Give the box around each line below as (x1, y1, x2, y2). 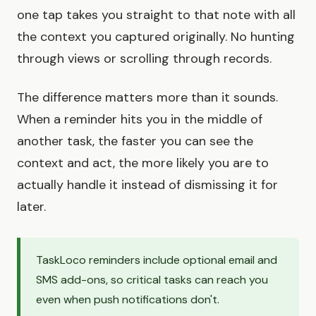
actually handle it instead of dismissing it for (17, 176, 278, 194)
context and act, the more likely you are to (17, 154, 269, 172)
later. (17, 198, 46, 216)
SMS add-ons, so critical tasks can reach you (36, 272, 268, 288)
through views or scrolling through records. (17, 50, 272, 68)
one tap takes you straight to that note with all (17, 6, 296, 24)
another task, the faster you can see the (17, 133, 253, 150)
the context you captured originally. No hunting (17, 28, 295, 46)
